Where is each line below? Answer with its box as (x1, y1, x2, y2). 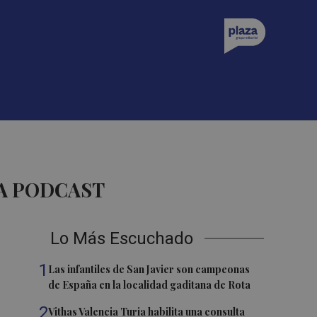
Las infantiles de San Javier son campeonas (48, 263, 250, 276)
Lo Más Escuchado (50, 229, 194, 248)
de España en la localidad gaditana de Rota (48, 278, 251, 292)
